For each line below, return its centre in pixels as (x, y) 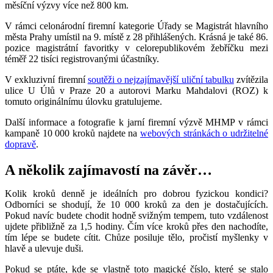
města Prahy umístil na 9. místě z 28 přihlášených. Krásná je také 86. (136, 37)
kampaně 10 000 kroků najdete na (73, 133)
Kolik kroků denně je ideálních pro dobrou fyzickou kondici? (136, 194)
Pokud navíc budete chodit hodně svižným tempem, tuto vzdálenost (136, 216)
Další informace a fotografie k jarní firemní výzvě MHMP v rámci (136, 122)
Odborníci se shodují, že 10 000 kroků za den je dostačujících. (136, 205)
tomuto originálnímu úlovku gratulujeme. (83, 102)
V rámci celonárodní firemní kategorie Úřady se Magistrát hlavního (136, 26)
